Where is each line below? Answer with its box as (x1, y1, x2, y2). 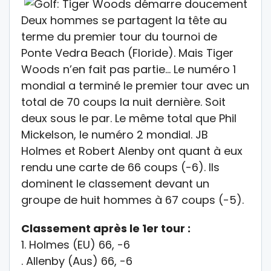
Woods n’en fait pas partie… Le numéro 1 (21, 62, 236, 77)
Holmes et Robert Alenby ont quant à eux (21, 143, 243, 159)
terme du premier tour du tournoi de (21, 29, 217, 45)
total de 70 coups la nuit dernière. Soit (21, 94, 226, 110)
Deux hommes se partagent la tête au (21, 13, 227, 28)
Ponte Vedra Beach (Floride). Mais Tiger (21, 45, 233, 61)
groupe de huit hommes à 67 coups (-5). (21, 192, 244, 208)
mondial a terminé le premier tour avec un (21, 78, 249, 94)
